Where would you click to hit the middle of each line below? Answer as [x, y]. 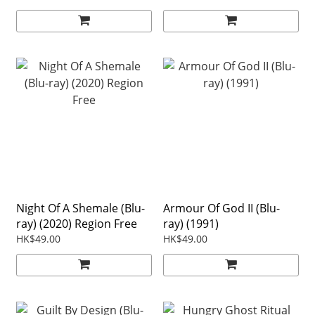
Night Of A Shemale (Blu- [81, 208]
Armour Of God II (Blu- [221, 208]
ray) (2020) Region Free [77, 223]
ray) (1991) [191, 223]
